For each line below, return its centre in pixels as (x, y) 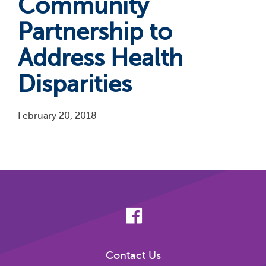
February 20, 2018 (57, 116)
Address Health (100, 58)
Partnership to (95, 32)
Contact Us (133, 255)
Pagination (41, 129)
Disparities (75, 84)
